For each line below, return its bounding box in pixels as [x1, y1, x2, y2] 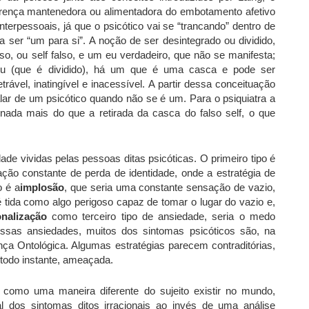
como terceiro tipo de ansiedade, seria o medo [46, 210, 276, 222]
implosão [19, 181, 64, 193]
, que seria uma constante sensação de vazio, [63, 181, 275, 193]
